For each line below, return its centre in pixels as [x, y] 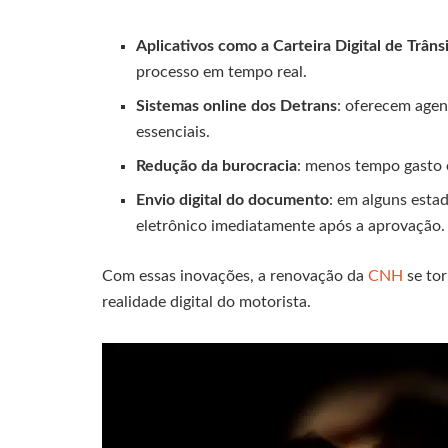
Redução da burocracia [217, 165]
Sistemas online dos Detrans [237, 105]
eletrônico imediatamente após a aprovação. [291, 225]
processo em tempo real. [222, 71]
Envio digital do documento [233, 199]
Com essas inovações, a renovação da [235, 275]
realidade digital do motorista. [206, 301]
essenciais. [173, 131]
